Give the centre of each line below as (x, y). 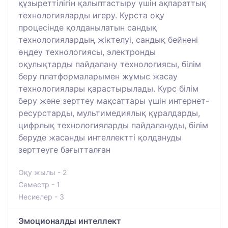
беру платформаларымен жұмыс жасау (98, 76)
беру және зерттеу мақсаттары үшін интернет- (114, 101)
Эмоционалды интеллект (70, 221)
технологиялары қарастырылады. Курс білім (108, 88)
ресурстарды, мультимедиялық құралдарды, (109, 113)
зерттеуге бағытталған (64, 149)
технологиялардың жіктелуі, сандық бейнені (108, 39)
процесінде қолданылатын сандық (88, 27)
